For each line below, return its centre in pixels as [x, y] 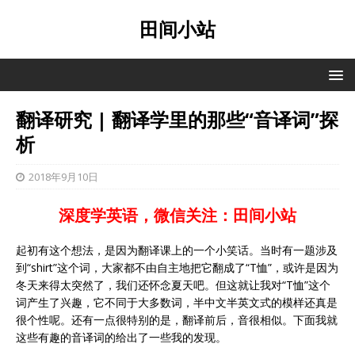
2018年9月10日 [63, 177]
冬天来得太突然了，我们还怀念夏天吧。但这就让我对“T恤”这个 [173, 285]
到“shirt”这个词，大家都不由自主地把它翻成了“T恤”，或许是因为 [177, 267]
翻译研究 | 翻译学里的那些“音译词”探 [177, 119]
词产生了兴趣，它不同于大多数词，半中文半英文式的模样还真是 [177, 302]
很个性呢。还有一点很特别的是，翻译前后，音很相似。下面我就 [177, 320]
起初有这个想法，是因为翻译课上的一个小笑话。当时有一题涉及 [177, 250]
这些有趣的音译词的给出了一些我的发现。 [121, 337]
